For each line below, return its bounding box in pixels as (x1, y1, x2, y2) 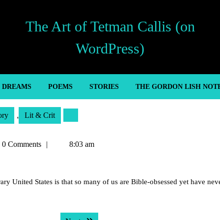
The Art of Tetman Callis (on (25, 18, 195, 34)
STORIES (89, 83, 119, 90)
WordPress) (76, 40, 144, 56)
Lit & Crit (25, 111, 55, 119)
